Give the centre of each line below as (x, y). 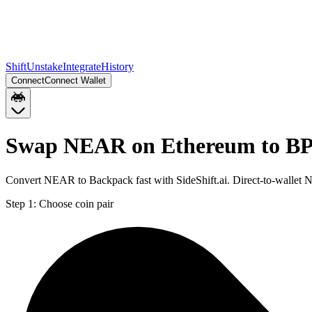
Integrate (82, 67)
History (117, 67)
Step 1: (21, 203)
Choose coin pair (76, 203)
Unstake (45, 67)
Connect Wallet (75, 80)
